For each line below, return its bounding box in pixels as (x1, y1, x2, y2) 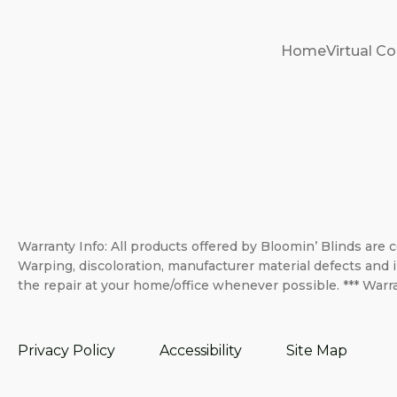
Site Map (286, 342, 347, 359)
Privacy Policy (18, 342, 115, 359)
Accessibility (160, 342, 242, 359)
